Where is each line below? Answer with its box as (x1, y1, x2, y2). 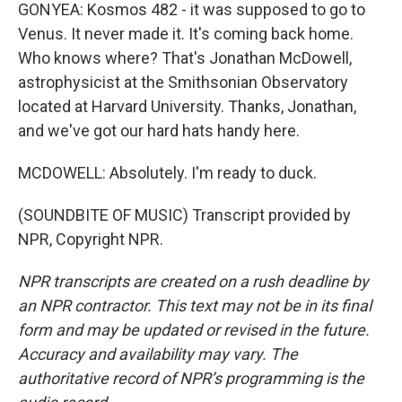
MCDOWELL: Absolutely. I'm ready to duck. (18, 163, 317, 182)
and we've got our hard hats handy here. (18, 121, 300, 140)
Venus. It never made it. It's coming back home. (18, 24, 354, 43)
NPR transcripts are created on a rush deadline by (18, 272, 369, 291)
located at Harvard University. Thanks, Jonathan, (18, 97, 356, 116)
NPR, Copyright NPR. (18, 230, 163, 249)
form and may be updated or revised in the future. (18, 320, 370, 339)
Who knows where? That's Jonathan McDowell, (18, 48, 352, 67)
